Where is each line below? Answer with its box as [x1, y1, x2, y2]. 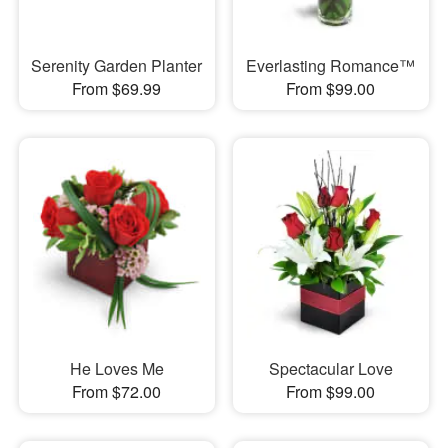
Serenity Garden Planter [31, 53, 203, 77]
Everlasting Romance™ [246, 53, 416, 77]
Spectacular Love [268, 357, 393, 381]
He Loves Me [69, 357, 164, 381]
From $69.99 [72, 76, 162, 100]
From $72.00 [72, 380, 162, 404]
